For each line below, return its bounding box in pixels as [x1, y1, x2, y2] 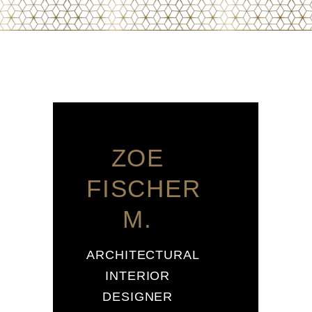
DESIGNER [102, 290, 173, 304]
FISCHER [86, 175, 201, 202]
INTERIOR [105, 269, 171, 283]
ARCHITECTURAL [86, 248, 200, 262]
